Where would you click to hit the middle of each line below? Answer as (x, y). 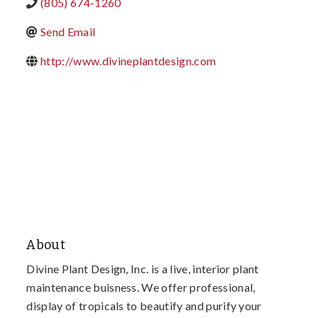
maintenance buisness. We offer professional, (141, 287)
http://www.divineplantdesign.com (128, 61)
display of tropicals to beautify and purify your (144, 305)
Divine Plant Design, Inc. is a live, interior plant (143, 268)
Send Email (68, 32)
